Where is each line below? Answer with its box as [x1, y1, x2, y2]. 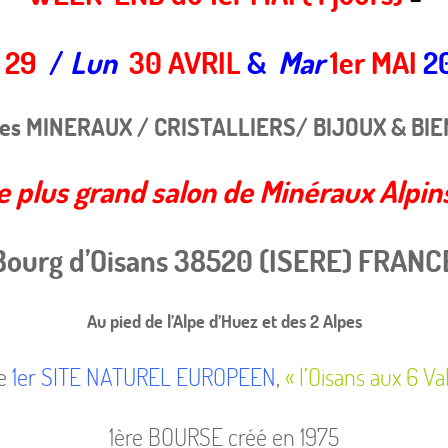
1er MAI [329, 42, 417, 81]
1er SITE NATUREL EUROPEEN [11, 360, 276, 392]
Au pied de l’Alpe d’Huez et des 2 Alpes [86, 308, 362, 332]
